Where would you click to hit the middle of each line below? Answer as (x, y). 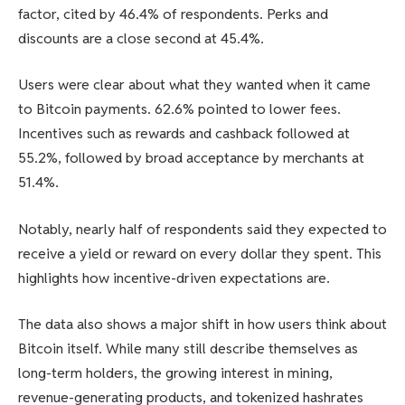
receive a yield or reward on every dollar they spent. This (200, 253)
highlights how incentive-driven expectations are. (174, 278)
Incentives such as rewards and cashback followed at (184, 134)
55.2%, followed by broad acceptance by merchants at (191, 158)
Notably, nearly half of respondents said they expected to (202, 229)
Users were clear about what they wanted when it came (194, 85)
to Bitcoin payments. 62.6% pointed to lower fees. (179, 109)
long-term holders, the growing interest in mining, (175, 373)
